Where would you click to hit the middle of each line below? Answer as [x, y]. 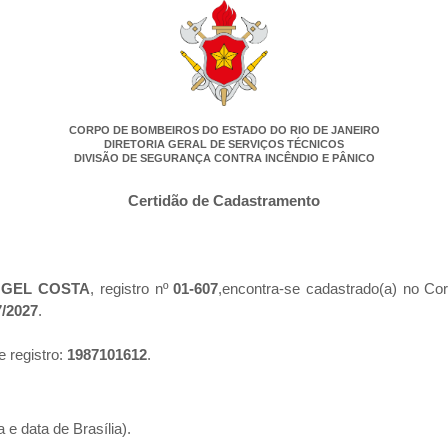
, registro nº [132, 289]
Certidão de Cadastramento [224, 201]
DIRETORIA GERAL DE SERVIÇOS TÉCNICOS [224, 144]
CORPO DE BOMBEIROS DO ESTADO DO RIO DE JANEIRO [224, 130]
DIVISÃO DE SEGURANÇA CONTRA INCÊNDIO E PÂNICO [224, 158]
